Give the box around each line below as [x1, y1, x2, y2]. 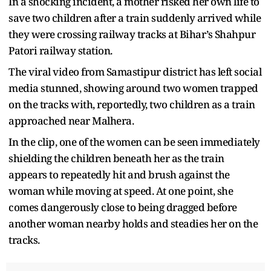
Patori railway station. [8, 43, 113, 57]
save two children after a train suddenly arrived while [8, 10, 261, 25]
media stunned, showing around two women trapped [8, 80, 258, 95]
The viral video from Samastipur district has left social [8, 64, 261, 79]
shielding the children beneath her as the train [8, 151, 224, 165]
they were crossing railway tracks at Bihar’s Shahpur [8, 27, 255, 41]
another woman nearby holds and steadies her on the [8, 216, 258, 230]
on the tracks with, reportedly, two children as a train [8, 97, 255, 111]
